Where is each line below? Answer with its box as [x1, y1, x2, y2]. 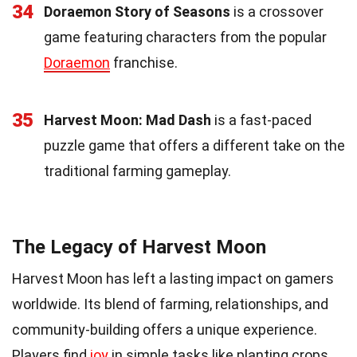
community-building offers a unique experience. [12, 321, 317, 339]
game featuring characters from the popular [44, 29, 327, 46]
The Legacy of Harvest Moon [12, 236, 266, 259]
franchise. [110, 54, 178, 72]
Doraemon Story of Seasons [44, 3, 230, 21]
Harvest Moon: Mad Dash [44, 112, 211, 129]
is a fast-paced [211, 112, 312, 129]
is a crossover [230, 3, 324, 21]
